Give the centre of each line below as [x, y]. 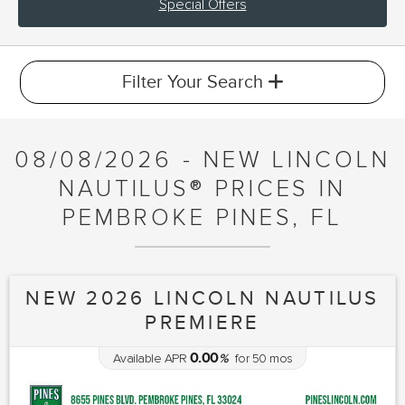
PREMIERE [202, 323]
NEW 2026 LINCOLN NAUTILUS [202, 298]
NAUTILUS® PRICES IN [202, 189]
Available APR [149, 358]
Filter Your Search [194, 82]
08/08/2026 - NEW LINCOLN [202, 160]
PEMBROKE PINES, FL [202, 218]
